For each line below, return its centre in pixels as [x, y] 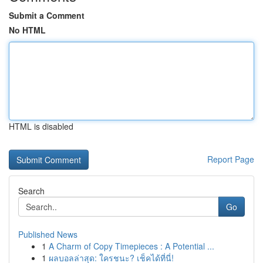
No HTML [27, 30]
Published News [48, 234]
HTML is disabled [41, 126]
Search [31, 191]
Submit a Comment [47, 15]
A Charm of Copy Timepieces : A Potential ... [131, 246]
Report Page [231, 159]
